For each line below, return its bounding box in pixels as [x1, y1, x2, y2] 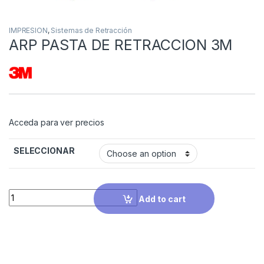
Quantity [8, 188, 44, 199]
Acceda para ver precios [9, 117, 104, 128]
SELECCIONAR [14, 146, 75, 156]
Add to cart [138, 193, 186, 204]
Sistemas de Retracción [51, 26, 132, 35]
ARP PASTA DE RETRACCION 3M [9, 36, 233, 54]
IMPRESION [9, 26, 48, 35]
